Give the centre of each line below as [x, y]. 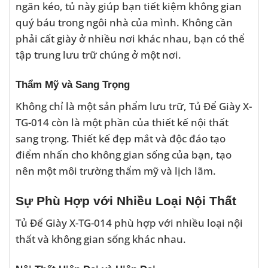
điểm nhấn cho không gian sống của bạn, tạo [124, 154]
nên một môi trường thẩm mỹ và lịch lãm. [116, 170]
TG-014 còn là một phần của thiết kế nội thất [122, 122]
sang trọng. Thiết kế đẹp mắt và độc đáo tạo [121, 138]
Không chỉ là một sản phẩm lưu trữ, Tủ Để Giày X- [134, 106]
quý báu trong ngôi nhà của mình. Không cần [124, 22]
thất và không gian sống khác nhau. [101, 239]
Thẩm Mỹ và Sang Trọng [73, 85]
